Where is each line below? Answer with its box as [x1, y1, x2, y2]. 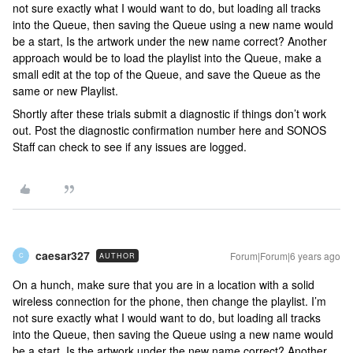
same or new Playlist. [13, 82, 118, 98]
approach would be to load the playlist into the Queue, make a [13, 49, 321, 65]
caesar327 [35, 247, 90, 263]
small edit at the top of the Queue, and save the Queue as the [13, 65, 321, 82]
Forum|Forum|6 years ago [230, 248, 340, 262]
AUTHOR [99, 250, 136, 261]
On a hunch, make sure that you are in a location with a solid [13, 276, 314, 292]
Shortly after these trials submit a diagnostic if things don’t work [13, 105, 326, 121]
